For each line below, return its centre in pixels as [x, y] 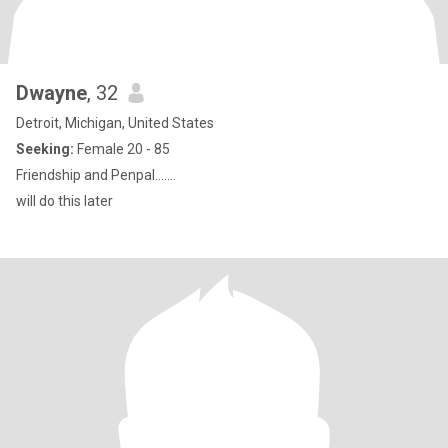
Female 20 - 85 [122, 149]
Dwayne [51, 93]
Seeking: [45, 149]
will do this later [64, 201]
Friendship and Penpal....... [96, 175]
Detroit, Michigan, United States [115, 123]
